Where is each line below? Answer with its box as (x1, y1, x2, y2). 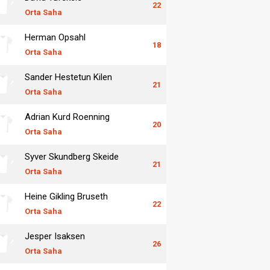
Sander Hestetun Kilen (25, 71, 112, 83)
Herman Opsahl (25, 31, 86, 43)
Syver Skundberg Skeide (25, 151, 119, 162)
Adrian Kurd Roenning (25, 111, 110, 122)
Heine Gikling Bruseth (25, 190, 108, 202)
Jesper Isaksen (25, 230, 85, 242)
